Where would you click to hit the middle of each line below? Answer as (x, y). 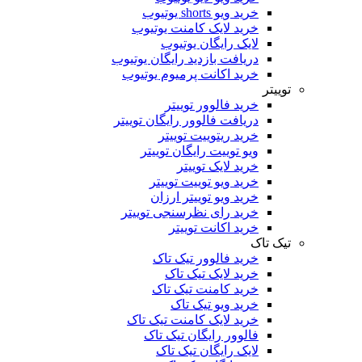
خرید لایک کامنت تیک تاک (193, 320)
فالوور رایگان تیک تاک (201, 335)
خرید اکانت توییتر (214, 227)
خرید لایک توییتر (218, 166)
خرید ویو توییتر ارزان (204, 197)
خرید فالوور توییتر (212, 105)
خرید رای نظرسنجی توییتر (190, 212)
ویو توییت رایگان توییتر (200, 151)
